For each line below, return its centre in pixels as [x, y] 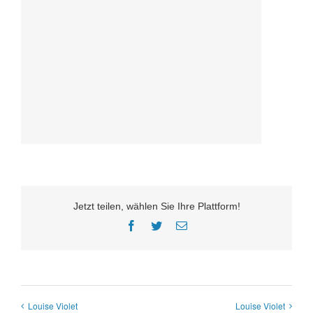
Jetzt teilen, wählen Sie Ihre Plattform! [156, 206]
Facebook [158, 225]
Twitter [177, 225]
